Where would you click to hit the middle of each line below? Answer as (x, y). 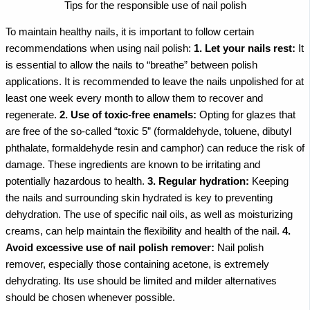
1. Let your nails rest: (245, 49)
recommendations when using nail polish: (98, 49)
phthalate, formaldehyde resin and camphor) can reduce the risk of (155, 148)
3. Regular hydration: (198, 182)
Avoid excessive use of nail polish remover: (110, 248)
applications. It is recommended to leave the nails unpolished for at (155, 82)
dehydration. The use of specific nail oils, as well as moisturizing (149, 215)
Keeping (270, 182)
